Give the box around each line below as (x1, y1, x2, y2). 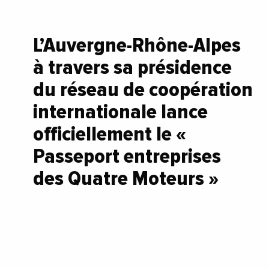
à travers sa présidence (33, 54, 232, 80)
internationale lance (33, 98, 208, 124)
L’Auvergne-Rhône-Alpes (33, 32, 241, 58)
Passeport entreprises (33, 143, 221, 169)
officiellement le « (33, 121, 186, 147)
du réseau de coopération (33, 76, 253, 102)
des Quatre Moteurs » (33, 165, 219, 191)
